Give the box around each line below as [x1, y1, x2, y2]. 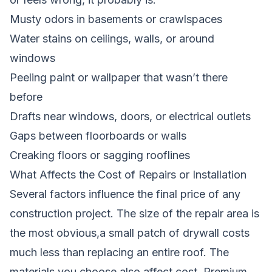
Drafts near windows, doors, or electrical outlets [10, 109, 251, 123]
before [10, 90, 42, 103]
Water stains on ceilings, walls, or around [10, 32, 214, 45]
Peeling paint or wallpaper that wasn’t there [10, 70, 228, 84]
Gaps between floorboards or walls [10, 129, 186, 142]
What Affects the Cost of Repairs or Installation [10, 168, 246, 181]
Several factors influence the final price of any [10, 187, 240, 200]
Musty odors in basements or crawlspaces [10, 12, 222, 25]
